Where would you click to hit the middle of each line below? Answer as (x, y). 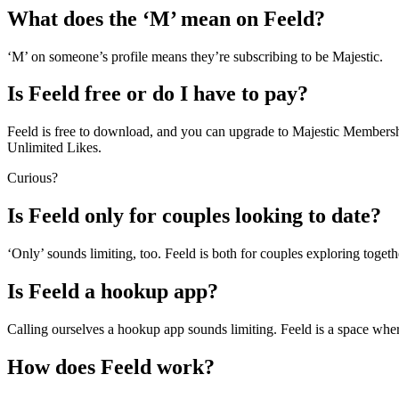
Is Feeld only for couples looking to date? (194, 216)
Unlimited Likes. (54, 148)
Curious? (33, 178)
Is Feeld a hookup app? (113, 292)
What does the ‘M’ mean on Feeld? (166, 18)
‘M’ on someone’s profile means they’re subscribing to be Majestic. (195, 56)
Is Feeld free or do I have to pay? (158, 94)
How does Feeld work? (111, 366)
